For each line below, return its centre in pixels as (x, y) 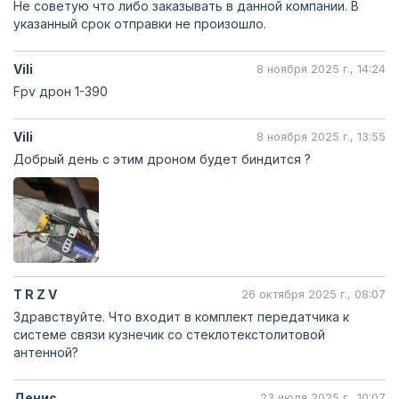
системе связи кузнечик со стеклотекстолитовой (169, 334)
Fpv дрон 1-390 (61, 91)
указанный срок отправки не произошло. (140, 24)
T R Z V (35, 294)
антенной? (46, 352)
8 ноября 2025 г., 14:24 (321, 69)
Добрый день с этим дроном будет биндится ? (162, 159)
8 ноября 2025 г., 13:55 (321, 137)
